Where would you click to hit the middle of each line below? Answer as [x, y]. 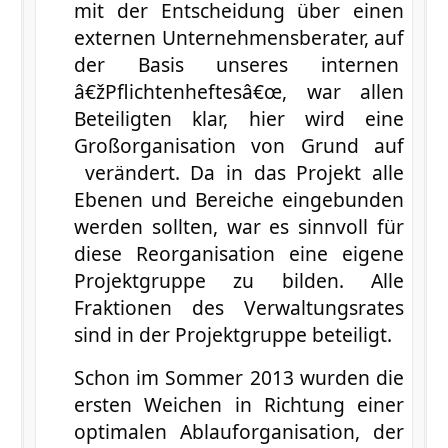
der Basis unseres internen [239, 64]
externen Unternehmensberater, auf [239, 37]
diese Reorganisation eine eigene [239, 253]
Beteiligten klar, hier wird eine [239, 118]
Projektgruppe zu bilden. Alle [239, 280]
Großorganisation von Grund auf [239, 145]
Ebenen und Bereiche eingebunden [239, 199]
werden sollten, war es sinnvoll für [239, 226]
